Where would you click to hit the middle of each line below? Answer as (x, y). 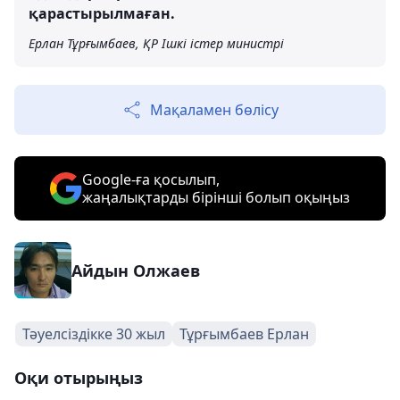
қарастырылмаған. (102, 13)
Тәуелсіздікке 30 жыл (94, 333)
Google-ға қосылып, (151, 179)
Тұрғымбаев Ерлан (244, 333)
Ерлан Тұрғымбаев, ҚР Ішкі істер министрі (156, 43)
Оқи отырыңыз (79, 377)
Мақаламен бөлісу (214, 109)
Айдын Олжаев (136, 270)
